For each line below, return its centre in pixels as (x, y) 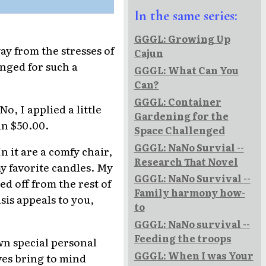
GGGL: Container (178, 101)
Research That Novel (186, 161)
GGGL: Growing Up (182, 39)
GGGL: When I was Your (194, 255)
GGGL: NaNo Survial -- (189, 147)
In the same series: (186, 16)
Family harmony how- (189, 193)
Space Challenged (179, 130)
